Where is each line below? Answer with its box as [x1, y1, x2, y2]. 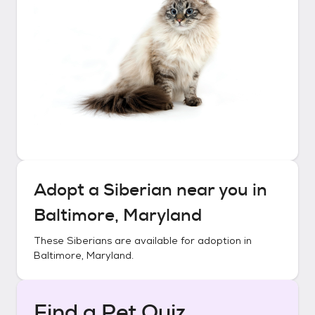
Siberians [67, 234, 112, 247]
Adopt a [34, 179, 103, 201]
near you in [172, 179, 267, 201]
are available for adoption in [112, 234, 252, 247]
